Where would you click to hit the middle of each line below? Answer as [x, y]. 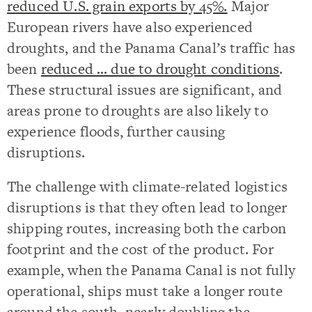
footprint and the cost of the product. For [140, 249]
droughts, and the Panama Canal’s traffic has [151, 48]
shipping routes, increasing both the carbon [147, 228]
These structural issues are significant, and [145, 89]
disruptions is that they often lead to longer [147, 208]
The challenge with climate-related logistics [148, 187]
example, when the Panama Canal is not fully [151, 270]
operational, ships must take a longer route [145, 291]
